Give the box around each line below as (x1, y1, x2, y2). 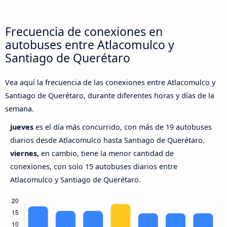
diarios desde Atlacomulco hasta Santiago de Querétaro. (10, 135, 205, 145)
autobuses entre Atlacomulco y (5, 36, 174, 53)
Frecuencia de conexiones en (5, 23, 163, 40)
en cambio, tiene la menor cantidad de (39, 148, 174, 159)
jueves (10, 122, 35, 132)
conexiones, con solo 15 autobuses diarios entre (10, 162, 177, 172)
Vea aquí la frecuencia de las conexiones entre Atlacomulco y (5, 78, 215, 88)
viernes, (10, 148, 39, 159)
